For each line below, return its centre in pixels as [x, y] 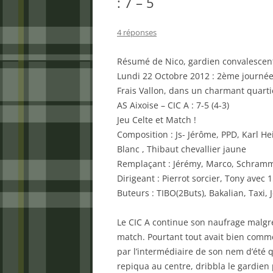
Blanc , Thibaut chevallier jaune [182, 149]
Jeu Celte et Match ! [157, 120]
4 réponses [137, 32]
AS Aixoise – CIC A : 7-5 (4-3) [173, 105]
